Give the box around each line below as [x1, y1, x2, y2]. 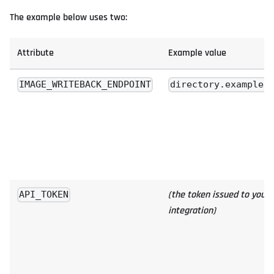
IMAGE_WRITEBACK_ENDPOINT [19, 79, 152, 91]
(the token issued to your [168, 188, 268, 201]
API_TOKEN [19, 189, 69, 201]
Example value [168, 46, 226, 59]
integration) [168, 204, 216, 217]
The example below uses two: [10, 10, 127, 24]
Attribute [17, 46, 54, 59]
